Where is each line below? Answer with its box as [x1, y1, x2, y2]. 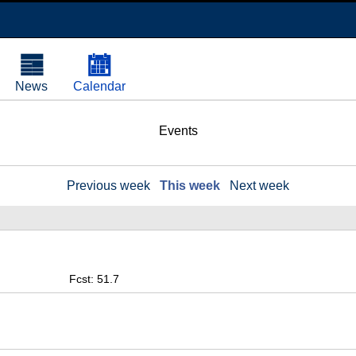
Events [158, 124, 198, 137]
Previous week [67, 179, 150, 192]
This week [160, 179, 220, 192]
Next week [230, 179, 289, 192]
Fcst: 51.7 [69, 273, 120, 285]
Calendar [73, 79, 126, 93]
